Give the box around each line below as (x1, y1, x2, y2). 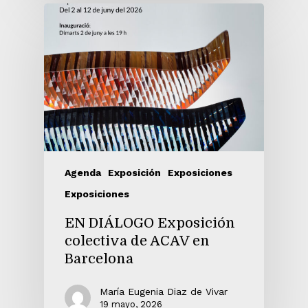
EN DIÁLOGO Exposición (65, 214, 235, 231)
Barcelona (65, 250, 133, 267)
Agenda (65, 166, 101, 178)
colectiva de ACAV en (65, 232, 210, 249)
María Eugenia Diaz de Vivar (100, 285, 228, 297)
